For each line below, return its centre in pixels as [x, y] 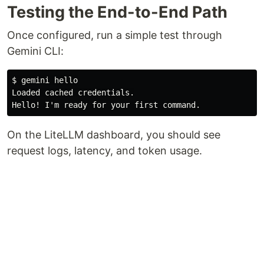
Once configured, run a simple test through [115, 35]
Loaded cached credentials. [73, 92]
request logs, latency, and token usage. [105, 150]
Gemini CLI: [35, 51]
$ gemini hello [45, 80]
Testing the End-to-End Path [117, 12]
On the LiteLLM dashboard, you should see [114, 134]
